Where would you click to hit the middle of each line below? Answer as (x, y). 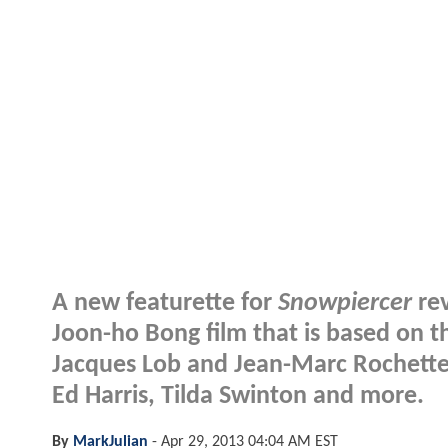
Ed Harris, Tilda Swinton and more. (238, 396)
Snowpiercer (345, 303)
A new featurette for (165, 303)
